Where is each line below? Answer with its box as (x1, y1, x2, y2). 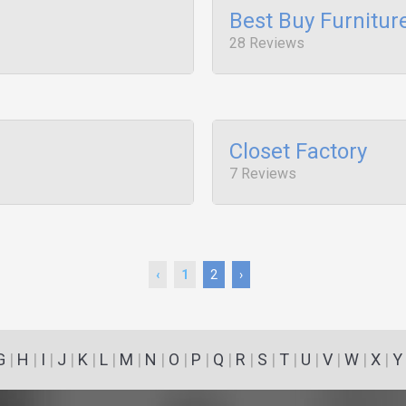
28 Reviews (229, 34, 304, 52)
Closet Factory (229, 139, 367, 164)
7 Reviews (229, 165, 296, 182)
